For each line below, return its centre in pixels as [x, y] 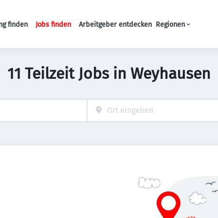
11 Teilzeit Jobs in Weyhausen [109, 73]
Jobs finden [53, 24]
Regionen [170, 24]
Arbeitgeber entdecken [115, 24]
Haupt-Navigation [112, 29]
